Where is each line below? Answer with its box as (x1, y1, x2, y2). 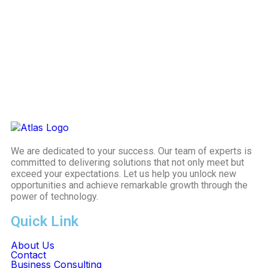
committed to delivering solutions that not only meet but (11, 156, 244, 168)
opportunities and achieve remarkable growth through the (11, 179, 248, 191)
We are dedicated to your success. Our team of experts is (11, 145, 252, 157)
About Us (11, 239, 54, 251)
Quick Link (11, 212, 78, 230)
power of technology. (11, 190, 98, 202)
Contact (11, 248, 46, 261)
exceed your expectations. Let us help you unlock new (11, 167, 236, 179)
